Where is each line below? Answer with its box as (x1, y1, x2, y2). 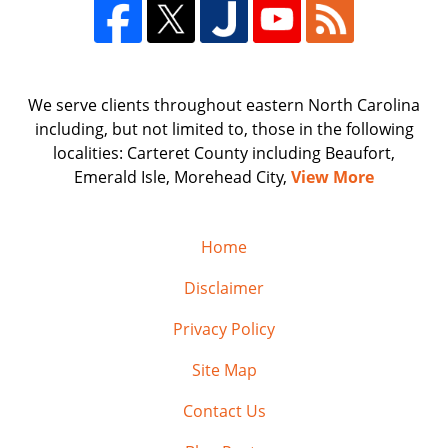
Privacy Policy (173, 317, 275, 340)
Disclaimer (184, 276, 264, 299)
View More (291, 165, 374, 188)
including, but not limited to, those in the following (34, 117, 414, 140)
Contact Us (182, 399, 266, 422)
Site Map (191, 358, 257, 381)
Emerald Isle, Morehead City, (74, 165, 291, 188)
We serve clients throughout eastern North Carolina (28, 93, 420, 116)
